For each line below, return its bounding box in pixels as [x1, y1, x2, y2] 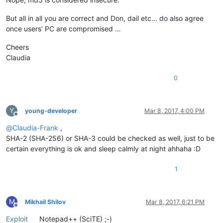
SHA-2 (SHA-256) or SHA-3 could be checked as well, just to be [6, 133, 215, 142]
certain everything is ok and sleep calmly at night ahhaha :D [6, 144, 201, 153]
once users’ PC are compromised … [6, 24, 121, 33]
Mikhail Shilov [25, 198, 66, 206]
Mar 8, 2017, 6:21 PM [146, 198, 205, 206]
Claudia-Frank [12, 123, 58, 132]
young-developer [25, 107, 77, 114]
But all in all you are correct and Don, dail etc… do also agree [6, 13, 204, 22]
